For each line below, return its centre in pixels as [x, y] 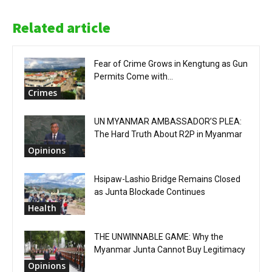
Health [42, 208]
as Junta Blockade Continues [150, 192]
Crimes [42, 92]
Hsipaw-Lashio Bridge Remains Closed [167, 179]
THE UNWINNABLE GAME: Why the [159, 237]
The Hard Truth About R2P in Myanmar [168, 134]
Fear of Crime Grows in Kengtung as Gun [171, 64]
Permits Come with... [134, 76]
